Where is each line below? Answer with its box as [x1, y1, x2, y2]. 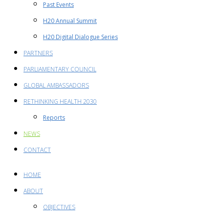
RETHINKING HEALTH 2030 [23, 97, 97, 106]
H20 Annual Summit [43, 17, 97, 25]
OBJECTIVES [43, 203, 75, 211]
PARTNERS [23, 49, 53, 57]
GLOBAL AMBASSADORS [23, 81, 89, 89]
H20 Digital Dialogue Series [43, 33, 118, 41]
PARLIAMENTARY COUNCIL [23, 65, 96, 73]
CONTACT [23, 146, 51, 154]
